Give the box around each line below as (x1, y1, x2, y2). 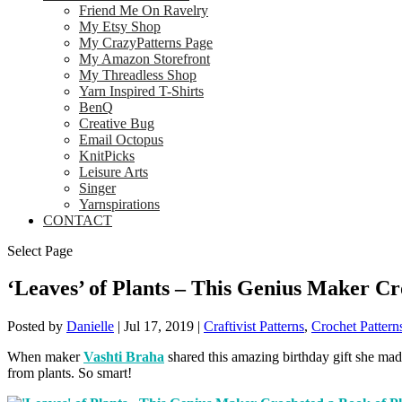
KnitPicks (79, 147, 135, 163)
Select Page (7, 242, 73, 258)
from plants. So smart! (7, 365, 132, 381)
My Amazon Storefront (79, 50, 210, 66)
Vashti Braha (83, 349, 164, 365)
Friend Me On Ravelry (79, 2, 208, 18)
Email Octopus (79, 131, 163, 147)
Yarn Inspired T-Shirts (79, 83, 204, 99)
